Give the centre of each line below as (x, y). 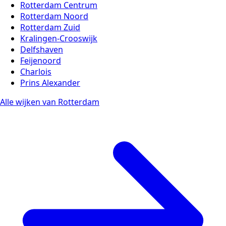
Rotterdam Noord (54, 16)
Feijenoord (41, 61)
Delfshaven (42, 50)
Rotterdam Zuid (50, 27)
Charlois (36, 72)
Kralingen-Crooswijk (59, 39)
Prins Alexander (50, 83)
